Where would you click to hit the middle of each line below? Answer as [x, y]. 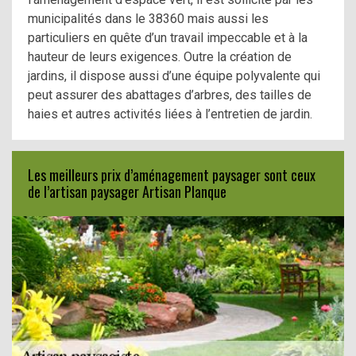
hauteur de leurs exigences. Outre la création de [160, 56]
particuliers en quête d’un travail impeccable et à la [168, 37]
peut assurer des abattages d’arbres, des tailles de [170, 95]
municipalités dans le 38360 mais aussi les [148, 18]
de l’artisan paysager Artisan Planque [127, 191]
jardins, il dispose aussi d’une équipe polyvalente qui [174, 75]
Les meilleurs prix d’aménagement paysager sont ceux [172, 174]
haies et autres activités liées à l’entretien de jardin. [170, 114]
